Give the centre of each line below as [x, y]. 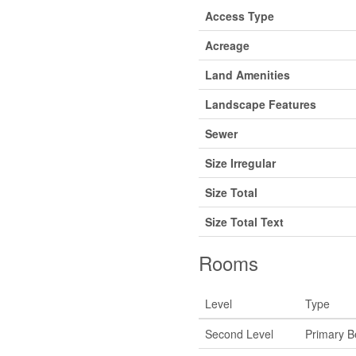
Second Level [239, 333]
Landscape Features [260, 104]
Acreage [227, 45]
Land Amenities [247, 74]
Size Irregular [240, 163]
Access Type [239, 15]
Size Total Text [244, 221]
